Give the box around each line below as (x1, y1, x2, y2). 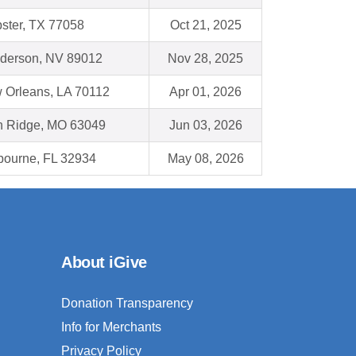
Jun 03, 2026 (168, 118, 242, 133)
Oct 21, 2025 (169, 18, 242, 33)
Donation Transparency (61, 296, 193, 311)
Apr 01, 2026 (169, 85, 242, 99)
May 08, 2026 (167, 152, 244, 166)
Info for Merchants (61, 320, 161, 335)
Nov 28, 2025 (168, 52, 243, 66)
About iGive (61, 253, 147, 272)
